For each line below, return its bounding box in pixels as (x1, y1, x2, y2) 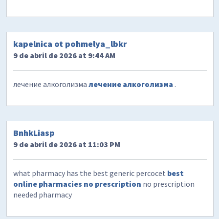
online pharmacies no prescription (13, 179, 142, 189)
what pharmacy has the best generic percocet (13, 168, 168, 178)
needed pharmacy (13, 190, 72, 200)
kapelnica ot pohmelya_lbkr (13, 38, 128, 50)
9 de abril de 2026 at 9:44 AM (13, 50, 116, 61)
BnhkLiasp (13, 127, 55, 139)
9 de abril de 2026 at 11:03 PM (13, 139, 121, 150)
